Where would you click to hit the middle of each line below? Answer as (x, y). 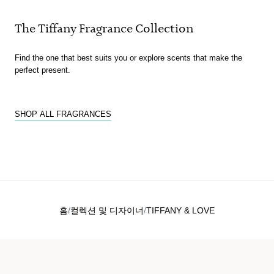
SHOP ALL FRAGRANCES (63, 113)
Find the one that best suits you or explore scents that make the (128, 57)
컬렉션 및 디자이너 (107, 209)
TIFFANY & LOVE (180, 209)
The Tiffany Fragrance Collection (104, 29)
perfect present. (43, 69)
